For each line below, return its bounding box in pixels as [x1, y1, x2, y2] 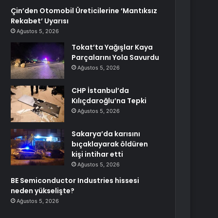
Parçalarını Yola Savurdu [72, 53, 160, 62]
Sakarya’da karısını [72, 129, 141, 139]
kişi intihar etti [72, 149, 124, 159]
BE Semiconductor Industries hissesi [11, 176, 140, 185]
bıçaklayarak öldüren [72, 139, 148, 149]
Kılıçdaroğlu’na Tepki [72, 96, 147, 106]
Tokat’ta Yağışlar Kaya [72, 42, 153, 52]
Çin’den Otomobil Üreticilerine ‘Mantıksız [11, 6, 158, 16]
